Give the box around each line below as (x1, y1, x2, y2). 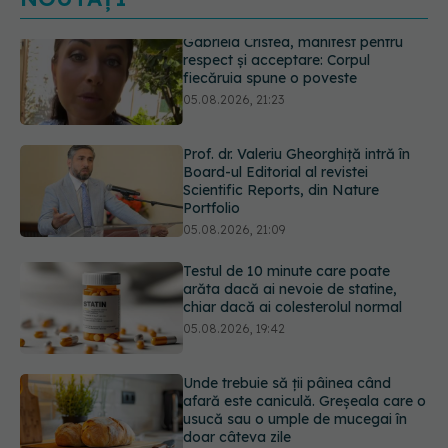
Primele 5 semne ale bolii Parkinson (183, 405, 418, 424)
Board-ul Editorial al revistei (183, 77, 369, 96)
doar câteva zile (183, 342, 292, 361)
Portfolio (183, 113, 241, 132)
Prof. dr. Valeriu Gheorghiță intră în (183, 59, 411, 78)
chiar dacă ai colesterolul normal (183, 212, 403, 231)
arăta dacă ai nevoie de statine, (183, 194, 398, 213)
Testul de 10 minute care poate (183, 176, 391, 195)
